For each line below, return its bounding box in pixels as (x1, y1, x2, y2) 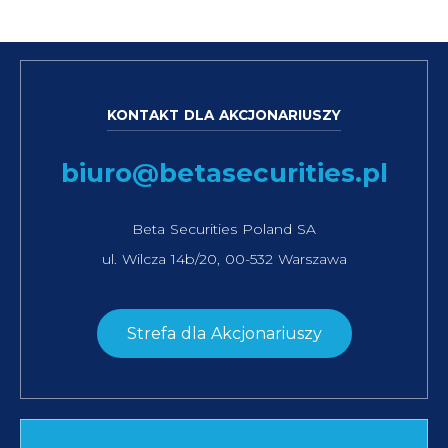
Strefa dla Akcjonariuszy (126, 323, 322, 343)
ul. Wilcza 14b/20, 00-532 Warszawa (101, 249, 347, 268)
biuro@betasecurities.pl (61, 156, 388, 189)
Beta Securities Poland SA (132, 219, 316, 238)
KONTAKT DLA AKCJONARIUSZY (107, 106, 341, 123)
